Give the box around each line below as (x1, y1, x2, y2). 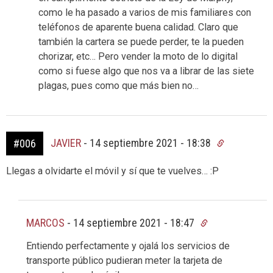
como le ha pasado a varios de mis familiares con (38, 7, 251, 19)
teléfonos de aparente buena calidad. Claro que (38, 21, 238, 34)
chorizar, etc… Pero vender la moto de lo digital (38, 51, 238, 63)
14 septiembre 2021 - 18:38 (90, 136, 213, 150)
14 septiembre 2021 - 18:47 (73, 216, 197, 230)
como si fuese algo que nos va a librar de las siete (38, 65, 254, 77)
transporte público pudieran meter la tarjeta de (26, 255, 222, 267)
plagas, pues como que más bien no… (38, 80, 199, 92)
